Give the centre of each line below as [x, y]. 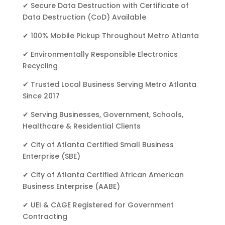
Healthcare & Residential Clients [81, 126]
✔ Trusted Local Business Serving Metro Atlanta [109, 85]
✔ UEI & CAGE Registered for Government [98, 205]
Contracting [45, 217]
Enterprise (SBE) [51, 156]
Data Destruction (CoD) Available [84, 17]
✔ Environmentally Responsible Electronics [100, 54]
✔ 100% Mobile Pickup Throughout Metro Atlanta [110, 36]
